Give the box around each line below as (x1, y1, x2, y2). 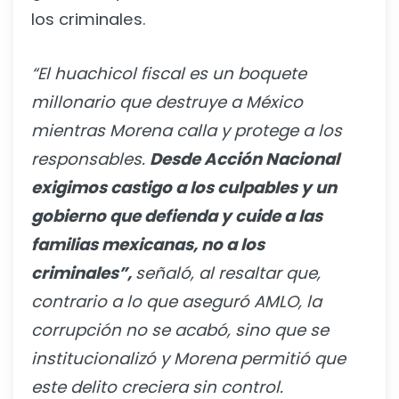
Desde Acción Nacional (150, 148, 339, 171)
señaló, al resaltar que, (135, 262, 321, 285)
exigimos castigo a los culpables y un (31, 176, 337, 199)
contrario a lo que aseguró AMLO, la (31, 290, 322, 313)
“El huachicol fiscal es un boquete (31, 62, 306, 85)
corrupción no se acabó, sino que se (31, 319, 329, 342)
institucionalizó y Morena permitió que (31, 347, 346, 370)
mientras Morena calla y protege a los (31, 119, 342, 142)
